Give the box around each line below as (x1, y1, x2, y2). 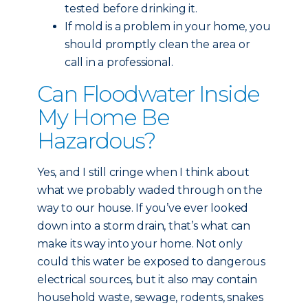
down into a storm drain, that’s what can (37, 219, 250, 232)
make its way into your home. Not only (37, 237, 243, 250)
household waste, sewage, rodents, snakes (37, 291, 263, 304)
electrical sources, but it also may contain (37, 273, 257, 286)
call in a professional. (65, 56, 173, 69)
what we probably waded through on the (37, 184, 263, 197)
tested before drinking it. (65, 2, 197, 15)
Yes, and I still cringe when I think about (37, 166, 250, 179)
